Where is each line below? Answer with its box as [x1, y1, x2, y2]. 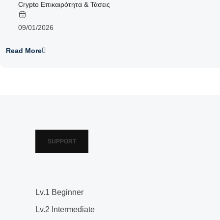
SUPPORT [48, 138, 76, 145]
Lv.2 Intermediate [35, 205, 95, 214]
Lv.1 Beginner [35, 188, 83, 196]
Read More [6, 47, 42, 55]
